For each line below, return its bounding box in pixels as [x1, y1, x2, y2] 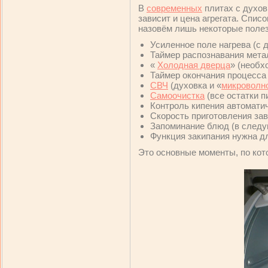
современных [147, 3, 202, 13]
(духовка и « [168, 80, 221, 90]
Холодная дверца [157, 60, 230, 70]
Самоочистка [150, 90, 205, 100]
